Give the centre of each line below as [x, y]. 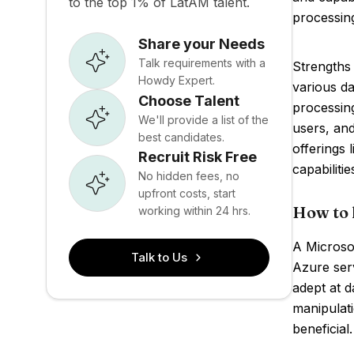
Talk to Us [160, 257]
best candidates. [181, 137]
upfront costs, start [187, 193]
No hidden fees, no [189, 176]
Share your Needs [201, 43]
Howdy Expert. [177, 80]
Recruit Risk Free [198, 157]
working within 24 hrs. [194, 211]
